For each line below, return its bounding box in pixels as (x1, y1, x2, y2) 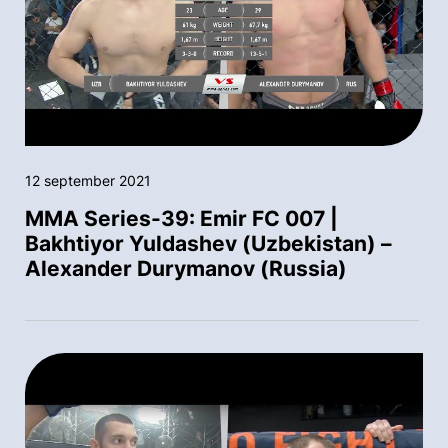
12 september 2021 (25, 172, 151, 190)
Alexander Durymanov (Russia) (25, 256, 347, 282)
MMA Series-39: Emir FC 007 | (25, 206, 338, 232)
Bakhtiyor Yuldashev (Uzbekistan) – (25, 231, 392, 257)
